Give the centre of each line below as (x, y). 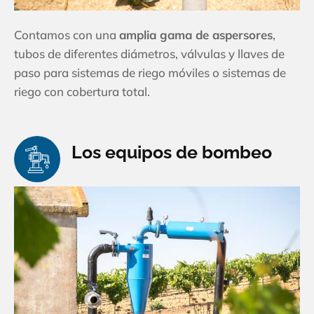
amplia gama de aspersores (196, 35)
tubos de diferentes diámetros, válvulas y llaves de (149, 54)
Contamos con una (67, 35)
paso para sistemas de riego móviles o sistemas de (150, 73)
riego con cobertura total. (82, 92)
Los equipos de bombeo (172, 152)
